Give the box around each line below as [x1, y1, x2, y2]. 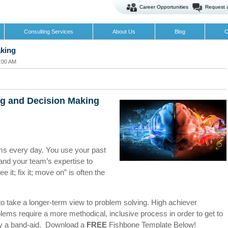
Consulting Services [24, 28, 73, 35]
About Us [112, 28, 135, 35]
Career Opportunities [139, 4, 188, 10]
